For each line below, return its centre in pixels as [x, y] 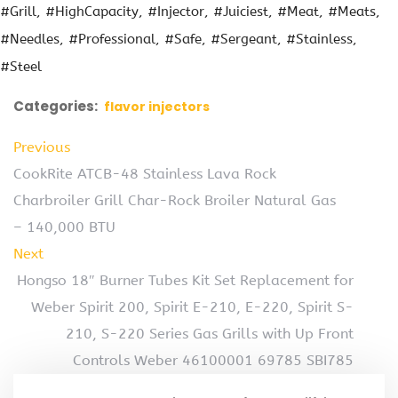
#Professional [112, 40]
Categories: [56, 107]
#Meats [352, 12]
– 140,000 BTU [64, 227]
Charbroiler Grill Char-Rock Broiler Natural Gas [175, 201]
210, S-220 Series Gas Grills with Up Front [210, 334]
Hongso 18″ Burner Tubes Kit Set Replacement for [185, 281]
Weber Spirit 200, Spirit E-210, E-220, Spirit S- [192, 307]
